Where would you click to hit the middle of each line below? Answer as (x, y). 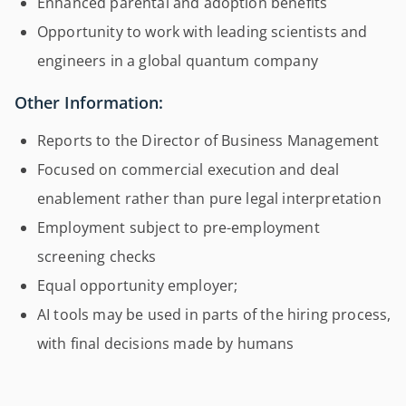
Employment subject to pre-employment (179, 227)
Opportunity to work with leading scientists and (203, 32)
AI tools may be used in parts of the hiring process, (214, 314)
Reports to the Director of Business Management (208, 140)
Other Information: (89, 102)
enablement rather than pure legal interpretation (209, 198)
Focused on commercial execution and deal (188, 169)
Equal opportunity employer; (138, 285)
